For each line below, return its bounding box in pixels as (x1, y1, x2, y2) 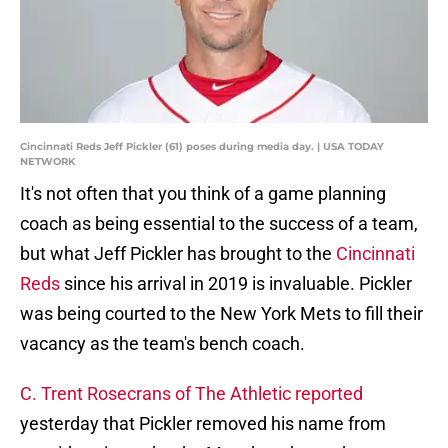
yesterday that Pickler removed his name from (20, 413, 386, 435)
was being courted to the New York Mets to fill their (20, 303, 423, 325)
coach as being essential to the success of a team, (20, 213, 418, 235)
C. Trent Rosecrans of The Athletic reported (20, 383, 363, 405)
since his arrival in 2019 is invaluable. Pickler (60, 273, 412, 295)
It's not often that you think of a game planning (20, 183, 386, 205)
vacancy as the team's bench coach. (20, 333, 305, 355)
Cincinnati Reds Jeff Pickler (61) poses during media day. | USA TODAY (20, 140, 384, 154)
